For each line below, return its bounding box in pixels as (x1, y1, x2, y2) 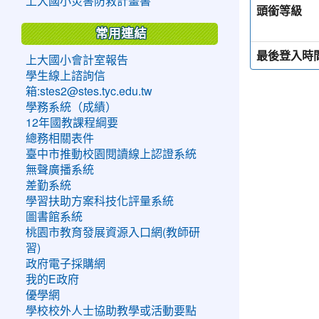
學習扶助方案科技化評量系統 (26, 194, 174, 206)
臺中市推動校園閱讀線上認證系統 (26, 147, 197, 159)
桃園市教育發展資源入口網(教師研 (26, 226, 201, 238)
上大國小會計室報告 (26, 53, 129, 66)
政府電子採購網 (26, 257, 106, 269)
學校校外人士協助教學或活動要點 (26, 304, 197, 316)
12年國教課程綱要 (26, 116, 119, 128)
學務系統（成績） (26, 100, 117, 113)
